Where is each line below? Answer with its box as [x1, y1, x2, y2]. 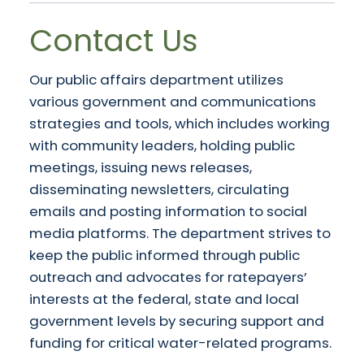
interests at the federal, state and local [29, 288, 299, 309]
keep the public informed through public [29, 245, 300, 265]
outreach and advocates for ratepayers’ [29, 266, 307, 287]
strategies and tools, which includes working [29, 113, 330, 133]
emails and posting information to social [29, 201, 307, 221]
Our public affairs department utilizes [29, 69, 284, 89]
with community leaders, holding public [29, 135, 295, 155]
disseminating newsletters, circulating [29, 179, 289, 199]
